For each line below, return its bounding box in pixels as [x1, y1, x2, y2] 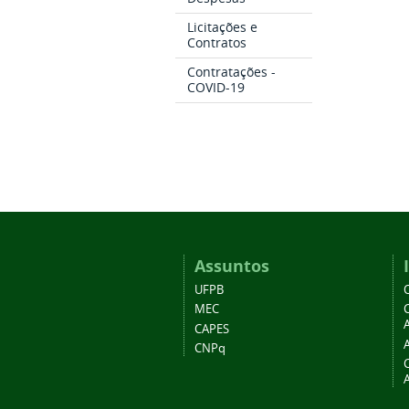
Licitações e [187, 18, 258, 37]
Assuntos [194, 255, 269, 278]
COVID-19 [187, 78, 246, 96]
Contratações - [187, 62, 277, 80]
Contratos [187, 34, 247, 52]
